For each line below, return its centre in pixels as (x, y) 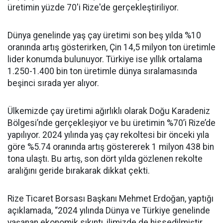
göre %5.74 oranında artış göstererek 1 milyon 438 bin (111, 147)
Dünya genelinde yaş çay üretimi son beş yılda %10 (104, 35)
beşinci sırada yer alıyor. (53, 83)
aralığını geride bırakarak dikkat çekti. (79, 171)
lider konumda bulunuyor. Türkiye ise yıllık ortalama (105, 59)
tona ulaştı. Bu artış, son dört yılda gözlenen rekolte (105, 159)
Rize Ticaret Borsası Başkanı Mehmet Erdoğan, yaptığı (111, 199)
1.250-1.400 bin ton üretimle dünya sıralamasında (102, 71)
